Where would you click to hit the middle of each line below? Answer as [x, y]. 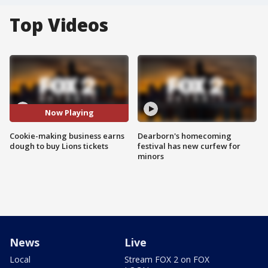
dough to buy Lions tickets [59, 146]
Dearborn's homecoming [185, 135]
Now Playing [69, 113]
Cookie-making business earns [67, 135]
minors [151, 156]
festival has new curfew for [189, 146]
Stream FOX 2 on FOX [167, 259]
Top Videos [59, 25]
